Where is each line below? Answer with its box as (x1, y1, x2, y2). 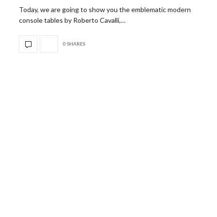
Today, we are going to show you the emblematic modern (19, 5, 191, 14)
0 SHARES (63, 41, 85, 47)
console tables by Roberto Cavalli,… (19, 15, 125, 24)
